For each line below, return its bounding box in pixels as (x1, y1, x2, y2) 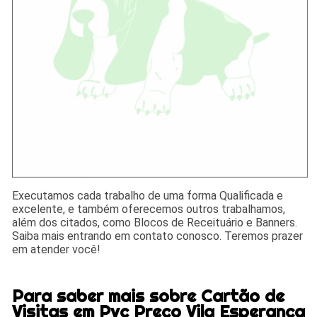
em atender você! (12, 242, 101, 256)
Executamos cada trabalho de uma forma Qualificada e (12, 188, 284, 202)
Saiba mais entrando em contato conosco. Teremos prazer (12, 229, 304, 243)
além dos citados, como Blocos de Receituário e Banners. (12, 215, 298, 229)
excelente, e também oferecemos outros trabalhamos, (12, 202, 286, 216)
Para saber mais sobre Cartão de (12, 284, 285, 306)
